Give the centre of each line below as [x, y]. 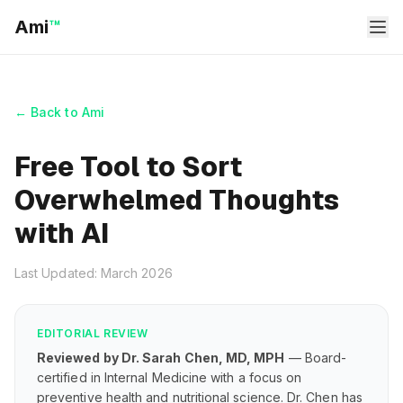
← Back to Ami [59, 112]
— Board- [316, 358]
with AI [62, 233]
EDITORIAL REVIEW [93, 333]
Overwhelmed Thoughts [177, 200]
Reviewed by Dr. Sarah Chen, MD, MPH [161, 358]
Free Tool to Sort [128, 167]
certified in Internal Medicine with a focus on [170, 377]
